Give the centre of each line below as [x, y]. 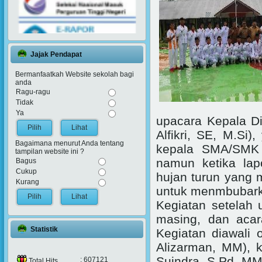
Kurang [27, 182]
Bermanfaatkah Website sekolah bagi [75, 74]
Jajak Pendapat [56, 54]
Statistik [44, 229]
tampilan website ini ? [50, 151]
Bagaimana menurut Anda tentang [70, 143]
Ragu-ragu [33, 92]
